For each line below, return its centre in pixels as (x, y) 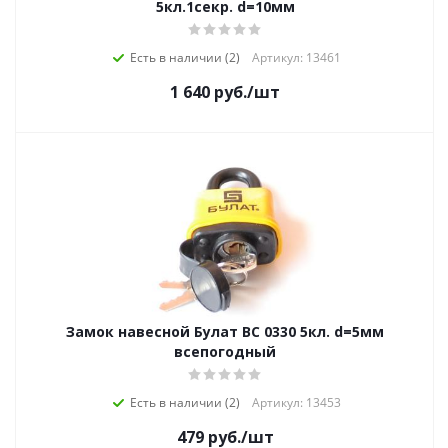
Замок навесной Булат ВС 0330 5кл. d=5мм (225, 331)
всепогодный (225, 351)
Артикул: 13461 (296, 57)
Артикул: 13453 (296, 402)
